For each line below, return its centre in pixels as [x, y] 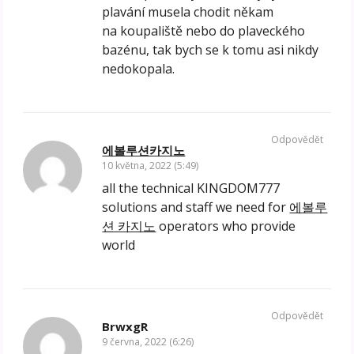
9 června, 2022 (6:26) [148, 342]
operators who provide [226, 226]
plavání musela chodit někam [188, 12]
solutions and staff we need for [196, 207]
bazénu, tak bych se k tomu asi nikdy [211, 50]
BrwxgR [125, 327]
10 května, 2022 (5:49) [151, 166]
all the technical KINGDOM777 [191, 188]
